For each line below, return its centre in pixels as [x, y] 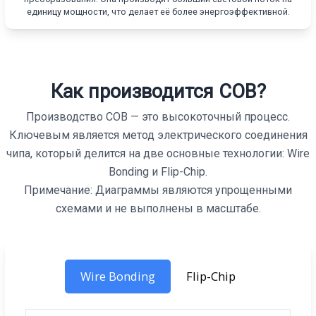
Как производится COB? [158, 91]
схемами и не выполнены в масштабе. [158, 209]
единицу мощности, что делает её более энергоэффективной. [158, 12]
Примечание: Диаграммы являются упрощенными [158, 190]
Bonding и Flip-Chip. [158, 172]
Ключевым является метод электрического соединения [158, 135]
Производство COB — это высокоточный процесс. [158, 117]
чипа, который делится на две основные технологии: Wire [158, 154]
